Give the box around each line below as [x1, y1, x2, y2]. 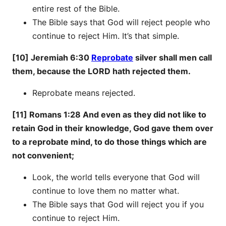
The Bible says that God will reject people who [32, 17, 210, 28]
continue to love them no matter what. [32, 186, 179, 196]
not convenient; [12, 150, 74, 161]
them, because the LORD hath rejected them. [12, 66, 191, 77]
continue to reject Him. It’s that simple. [32, 31, 179, 41]
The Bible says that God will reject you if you [32, 199, 204, 210]
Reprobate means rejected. [32, 88, 135, 98]
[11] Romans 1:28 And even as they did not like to [12, 109, 206, 120]
